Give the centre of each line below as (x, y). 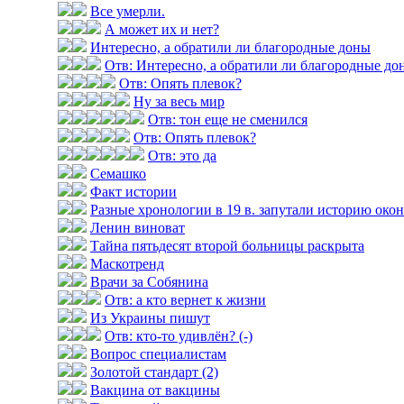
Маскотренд (127, 264)
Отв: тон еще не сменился (228, 119)
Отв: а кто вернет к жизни (185, 300)
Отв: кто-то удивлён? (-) (179, 336)
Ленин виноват (138, 228)
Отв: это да (182, 156)
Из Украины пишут (150, 318)
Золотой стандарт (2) (154, 372)
